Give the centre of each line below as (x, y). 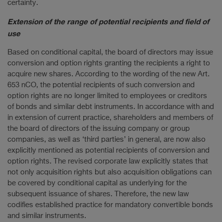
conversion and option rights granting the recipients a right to (109, 63)
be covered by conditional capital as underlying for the (97, 183)
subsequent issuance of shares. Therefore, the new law (98, 194)
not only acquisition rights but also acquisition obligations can (110, 172)
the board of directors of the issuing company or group (99, 129)
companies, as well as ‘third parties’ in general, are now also (107, 139)
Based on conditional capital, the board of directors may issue (110, 52)
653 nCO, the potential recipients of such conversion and (101, 85)
